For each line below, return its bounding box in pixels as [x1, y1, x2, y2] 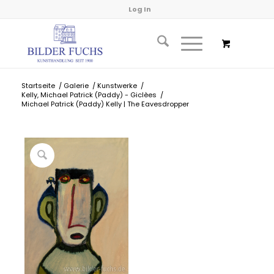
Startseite [21, 81, 55, 91]
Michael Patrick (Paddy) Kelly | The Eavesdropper [21, 99, 189, 109]
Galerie [63, 81, 89, 91]
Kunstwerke [97, 81, 137, 91]
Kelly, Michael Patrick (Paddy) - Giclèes [21, 90, 157, 100]
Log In [128, 4, 152, 14]
